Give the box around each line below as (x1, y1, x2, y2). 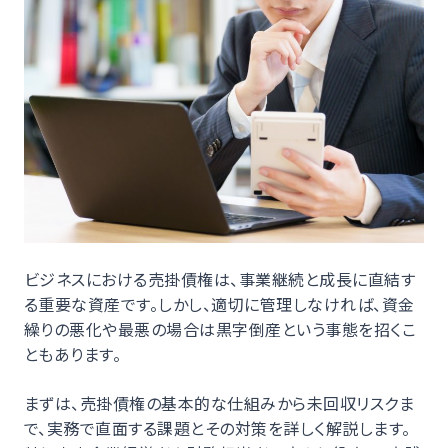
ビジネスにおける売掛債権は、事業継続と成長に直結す (24, 266, 416, 291)
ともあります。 (24, 341, 122, 366)
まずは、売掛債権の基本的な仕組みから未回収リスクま (24, 390, 414, 415)
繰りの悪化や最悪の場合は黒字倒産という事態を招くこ (24, 316, 416, 341)
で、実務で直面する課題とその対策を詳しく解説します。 (24, 415, 411, 440)
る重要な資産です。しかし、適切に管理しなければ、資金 (24, 291, 415, 316)
